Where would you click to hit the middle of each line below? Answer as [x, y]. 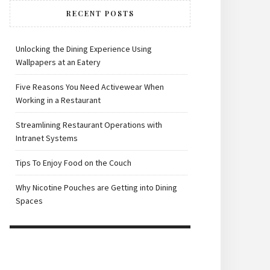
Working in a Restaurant [58, 100]
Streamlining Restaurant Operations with [89, 125]
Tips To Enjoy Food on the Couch [74, 163]
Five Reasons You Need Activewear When [90, 87]
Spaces [29, 201]
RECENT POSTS [100, 13]
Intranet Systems [47, 138]
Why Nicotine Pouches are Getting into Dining [96, 187]
